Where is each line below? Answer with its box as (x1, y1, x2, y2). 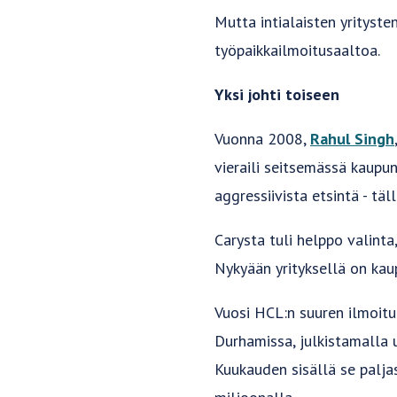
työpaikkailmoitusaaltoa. (214, 40, 380, 61)
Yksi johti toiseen (214, 84, 339, 105)
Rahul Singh (310, 128, 394, 150)
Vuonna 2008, (214, 128, 310, 150)
